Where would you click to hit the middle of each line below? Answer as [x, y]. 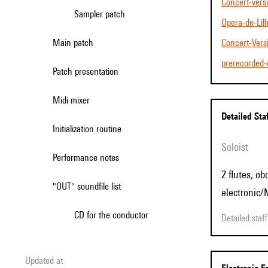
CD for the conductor [114, 215]
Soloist [237, 147]
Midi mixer [75, 100]
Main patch [77, 43]
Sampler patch [102, 14]
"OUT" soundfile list [91, 186]
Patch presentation [88, 71]
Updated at [47, 261]
